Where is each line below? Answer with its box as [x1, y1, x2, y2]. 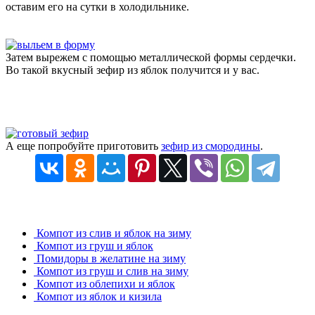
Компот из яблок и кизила [34, 290, 162, 302]
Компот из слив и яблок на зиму [34, 226, 191, 239]
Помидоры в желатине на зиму [34, 252, 186, 264]
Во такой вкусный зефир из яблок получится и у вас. [6, 63, 259, 76]
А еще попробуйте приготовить [6, 139, 161, 152]
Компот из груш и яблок [34, 239, 153, 252]
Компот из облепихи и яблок [34, 277, 175, 290]
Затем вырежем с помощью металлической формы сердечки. [6, 51, 296, 63]
